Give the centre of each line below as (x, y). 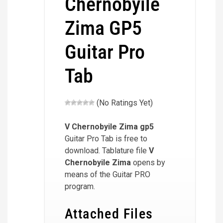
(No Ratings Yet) (124, 103)
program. (80, 186)
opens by (148, 163)
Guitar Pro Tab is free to (106, 139)
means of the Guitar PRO (108, 174)
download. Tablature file (107, 151)
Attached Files (109, 214)
